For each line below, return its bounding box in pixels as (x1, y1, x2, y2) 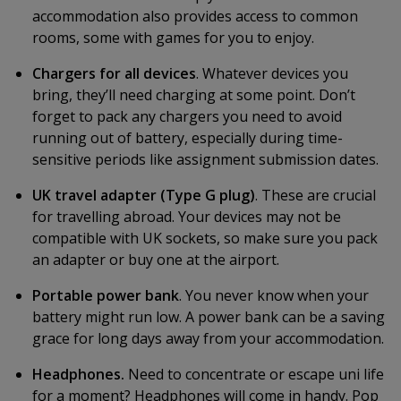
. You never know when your (179, 286, 369, 305)
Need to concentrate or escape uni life (124, 364, 384, 384)
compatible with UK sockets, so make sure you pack (32, 228, 378, 248)
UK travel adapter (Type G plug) (32, 185, 255, 205)
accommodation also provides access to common (32, 6, 358, 26)
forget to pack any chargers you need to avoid (32, 107, 342, 126)
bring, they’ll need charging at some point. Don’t (32, 85, 355, 105)
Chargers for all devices (32, 64, 196, 83)
